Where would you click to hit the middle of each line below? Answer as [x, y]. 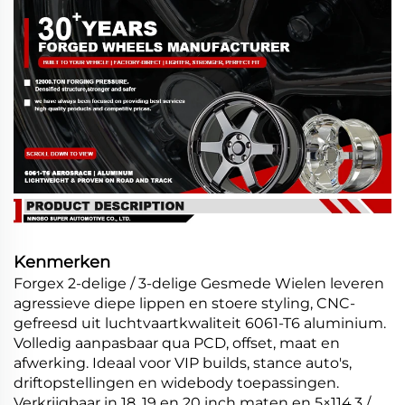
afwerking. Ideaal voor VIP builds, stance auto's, [183, 363]
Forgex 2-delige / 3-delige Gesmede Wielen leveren [199, 284]
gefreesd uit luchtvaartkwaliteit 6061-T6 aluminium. [200, 324]
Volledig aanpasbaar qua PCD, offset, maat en [177, 344]
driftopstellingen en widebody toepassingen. [176, 383]
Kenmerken [62, 263]
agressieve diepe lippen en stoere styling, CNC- [184, 304]
